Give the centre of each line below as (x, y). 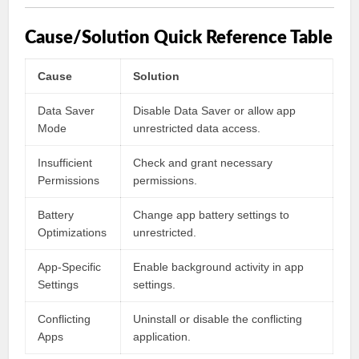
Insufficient (65, 163)
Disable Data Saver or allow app (215, 111)
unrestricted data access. (197, 128)
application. (162, 337)
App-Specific (70, 267)
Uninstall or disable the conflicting (218, 319)
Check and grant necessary (203, 163)
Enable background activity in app (219, 267)
